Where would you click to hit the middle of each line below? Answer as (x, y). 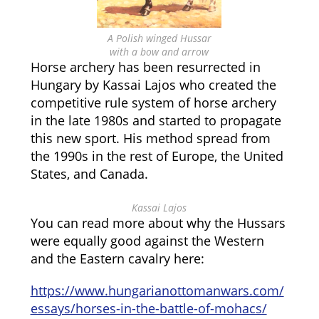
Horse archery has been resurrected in (145, 67)
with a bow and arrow (159, 52)
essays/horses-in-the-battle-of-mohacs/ (148, 308)
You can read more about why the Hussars (158, 223)
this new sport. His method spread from (150, 138)
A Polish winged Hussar (159, 38)
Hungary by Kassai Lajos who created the (153, 85)
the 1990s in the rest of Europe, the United (157, 156)
